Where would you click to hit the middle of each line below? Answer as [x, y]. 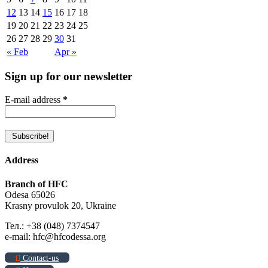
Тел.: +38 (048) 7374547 [52, 226]
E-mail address [34, 100]
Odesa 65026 [30, 194]
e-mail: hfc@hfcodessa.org [55, 236]
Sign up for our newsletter [68, 77]
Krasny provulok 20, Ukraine [60, 205]
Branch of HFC [36, 184]
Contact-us [39, 258]
